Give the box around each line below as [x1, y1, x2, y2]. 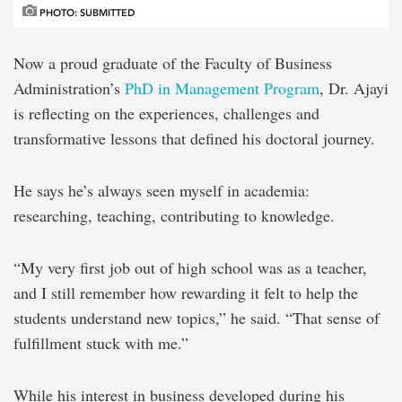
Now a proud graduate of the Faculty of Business [13, 51, 332, 74]
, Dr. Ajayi [319, 76, 389, 99]
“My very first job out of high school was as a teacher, [13, 256, 367, 278]
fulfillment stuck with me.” [13, 331, 188, 354]
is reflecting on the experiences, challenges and [13, 101, 319, 124]
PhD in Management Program [125, 76, 319, 99]
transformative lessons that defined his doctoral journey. [13, 127, 375, 149]
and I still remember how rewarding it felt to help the [13, 281, 358, 303]
